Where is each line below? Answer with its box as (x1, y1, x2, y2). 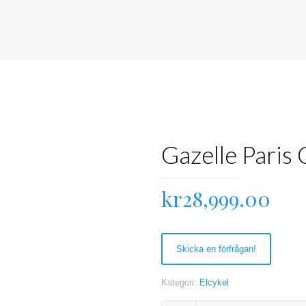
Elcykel (199, 277, 229, 288)
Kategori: (161, 277, 199, 288)
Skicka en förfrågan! (176, 244, 256, 254)
